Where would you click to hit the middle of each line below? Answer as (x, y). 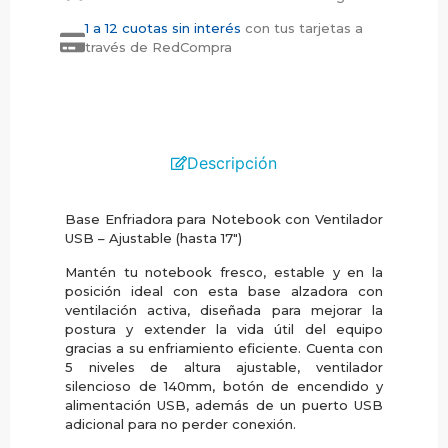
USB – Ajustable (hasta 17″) (153, 238)
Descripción (232, 163)
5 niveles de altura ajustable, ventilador (224, 366)
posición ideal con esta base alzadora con (224, 290)
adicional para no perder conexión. (180, 423)
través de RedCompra (158, 47)
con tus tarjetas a (304, 28)
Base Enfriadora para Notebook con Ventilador (224, 219)
